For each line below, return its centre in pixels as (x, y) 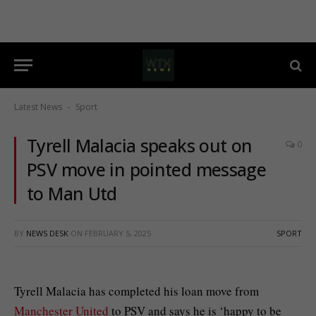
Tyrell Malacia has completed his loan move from (136, 291)
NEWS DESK (47, 233)
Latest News (38, 107)
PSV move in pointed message (147, 169)
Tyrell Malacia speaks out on (140, 145)
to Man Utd (72, 193)
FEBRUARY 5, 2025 (118, 233)
